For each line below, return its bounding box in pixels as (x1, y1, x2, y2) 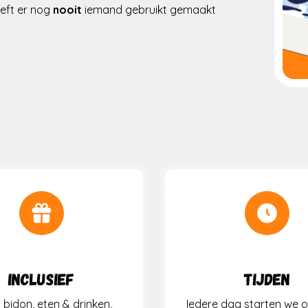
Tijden (243, 269, 290, 289)
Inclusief (8, 269, 74, 289)
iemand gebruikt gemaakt (85, 3, 216, 17)
